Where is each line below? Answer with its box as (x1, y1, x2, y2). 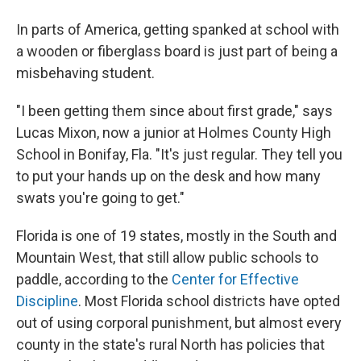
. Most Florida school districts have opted (78, 293, 340, 309)
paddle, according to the (16, 271, 172, 288)
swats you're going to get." (16, 189, 185, 206)
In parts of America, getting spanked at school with (16, 21, 339, 38)
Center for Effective (172, 271, 299, 288)
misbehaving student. (16, 64, 155, 81)
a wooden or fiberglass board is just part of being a (16, 43, 338, 60)
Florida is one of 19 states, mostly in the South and (16, 227, 337, 244)
